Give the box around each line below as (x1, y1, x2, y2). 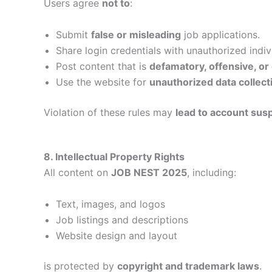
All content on (44, 166, 111, 179)
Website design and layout (56, 229, 177, 242)
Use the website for (56, 75, 149, 88)
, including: (187, 166, 236, 179)
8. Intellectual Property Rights (44, 151, 185, 163)
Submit (56, 28, 91, 41)
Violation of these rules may (44, 106, 175, 118)
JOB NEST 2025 (111, 166, 187, 179)
